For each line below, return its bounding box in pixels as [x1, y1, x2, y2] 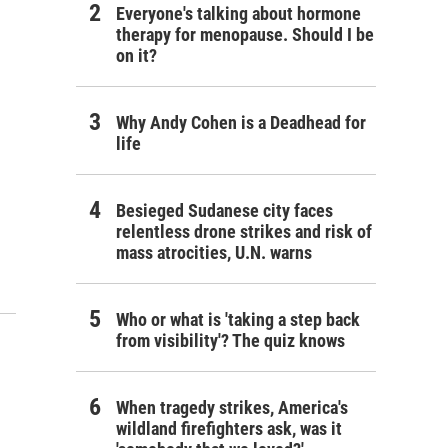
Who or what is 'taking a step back [116, 309, 360, 330]
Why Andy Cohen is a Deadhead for [116, 112, 366, 133]
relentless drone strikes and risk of [116, 221, 372, 242]
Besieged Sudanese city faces [116, 200, 333, 221]
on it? [116, 45, 157, 66]
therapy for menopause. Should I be [116, 24, 374, 45]
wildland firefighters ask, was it [116, 418, 342, 439]
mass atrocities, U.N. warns [116, 242, 312, 263]
